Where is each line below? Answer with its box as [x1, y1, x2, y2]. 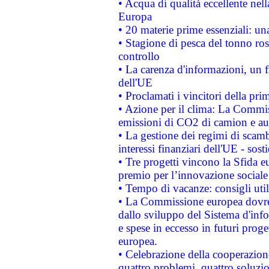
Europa [118, 10, 152, 23]
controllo [118, 49, 160, 62]
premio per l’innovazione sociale [118, 168, 268, 181]
